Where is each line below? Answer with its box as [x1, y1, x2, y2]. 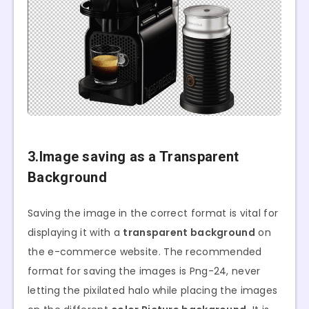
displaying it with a [28, 225, 123, 239]
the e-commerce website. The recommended [28, 244, 262, 259]
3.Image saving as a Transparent [28, 148, 239, 166]
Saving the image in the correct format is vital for [28, 206, 279, 220]
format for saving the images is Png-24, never [28, 263, 261, 278]
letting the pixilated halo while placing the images [28, 283, 278, 297]
